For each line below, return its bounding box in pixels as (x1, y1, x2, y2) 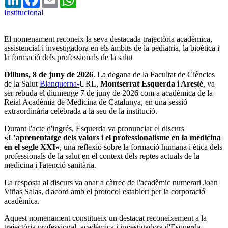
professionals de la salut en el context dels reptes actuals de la (4, 151, 199, 160)
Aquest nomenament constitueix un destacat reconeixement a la (4, 213, 207, 222)
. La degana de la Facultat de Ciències (93, 70, 215, 79)
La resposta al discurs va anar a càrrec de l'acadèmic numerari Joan (4, 178, 218, 187)
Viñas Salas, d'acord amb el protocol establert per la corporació (4, 187, 205, 196)
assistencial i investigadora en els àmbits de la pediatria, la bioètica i (4, 43, 219, 52)
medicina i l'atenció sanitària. (4, 160, 96, 169)
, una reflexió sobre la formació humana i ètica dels (60, 142, 222, 151)
